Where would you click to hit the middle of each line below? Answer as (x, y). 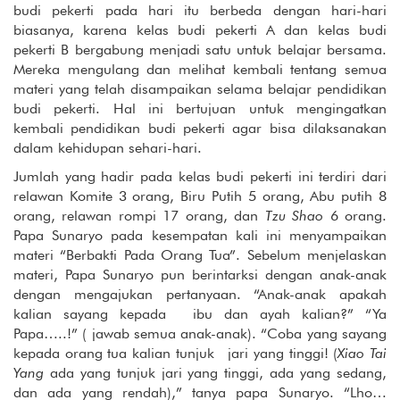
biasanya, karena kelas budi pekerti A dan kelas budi (200, 30)
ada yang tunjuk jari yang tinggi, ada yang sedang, (218, 373)
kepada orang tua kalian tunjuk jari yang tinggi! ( (176, 354)
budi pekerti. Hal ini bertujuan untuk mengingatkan (200, 109)
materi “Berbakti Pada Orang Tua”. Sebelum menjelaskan (200, 255)
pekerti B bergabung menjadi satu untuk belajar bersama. (200, 50)
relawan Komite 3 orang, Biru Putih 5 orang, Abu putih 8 (200, 196)
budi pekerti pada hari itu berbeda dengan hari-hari (200, 11)
